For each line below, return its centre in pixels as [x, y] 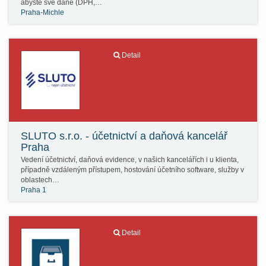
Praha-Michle [42, 12]
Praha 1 [34, 190]
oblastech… [40, 180]
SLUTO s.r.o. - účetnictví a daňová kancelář [124, 136]
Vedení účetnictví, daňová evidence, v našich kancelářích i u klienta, [130, 160]
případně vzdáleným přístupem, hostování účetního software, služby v [132, 170]
